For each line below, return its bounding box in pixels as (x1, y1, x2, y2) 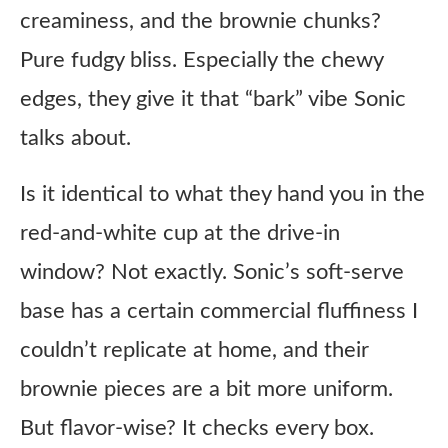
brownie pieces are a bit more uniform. (20, 378, 393, 400)
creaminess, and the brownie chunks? (20, 10, 381, 32)
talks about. (20, 127, 131, 149)
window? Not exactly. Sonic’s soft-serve (20, 261, 404, 283)
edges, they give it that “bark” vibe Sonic (20, 88, 406, 110)
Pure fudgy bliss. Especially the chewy (20, 49, 383, 71)
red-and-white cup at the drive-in (20, 222, 340, 244)
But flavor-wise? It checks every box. (20, 417, 374, 439)
